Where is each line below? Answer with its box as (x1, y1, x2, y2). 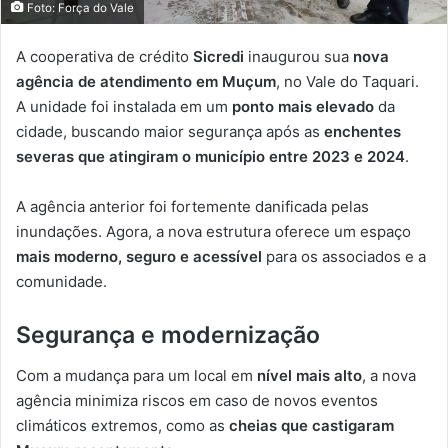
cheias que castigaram (229, 415, 394, 435)
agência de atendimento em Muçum (16, 72, 276, 92)
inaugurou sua (244, 47, 353, 67)
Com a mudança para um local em (16, 365, 257, 385)
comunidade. (16, 272, 107, 292)
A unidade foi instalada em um (16, 97, 232, 117)
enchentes (324, 122, 401, 142)
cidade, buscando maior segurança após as (16, 122, 324, 142)
